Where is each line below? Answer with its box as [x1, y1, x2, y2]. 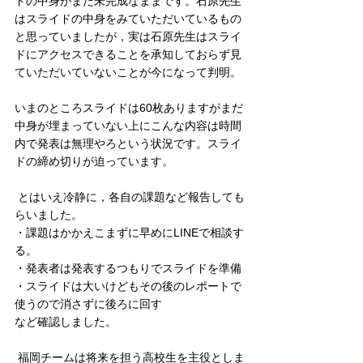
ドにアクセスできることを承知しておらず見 [15, 48, 241, 61]
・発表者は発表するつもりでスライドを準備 [15, 262, 241, 275]
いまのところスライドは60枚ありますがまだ [15, 101, 243, 114]
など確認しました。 [15, 315, 117, 328]
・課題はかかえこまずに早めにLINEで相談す [15, 226, 244, 239]
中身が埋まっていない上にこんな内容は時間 [15, 119, 241, 132]
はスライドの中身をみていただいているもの [15, 12, 241, 25]
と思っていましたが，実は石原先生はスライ [15, 30, 241, 43]
